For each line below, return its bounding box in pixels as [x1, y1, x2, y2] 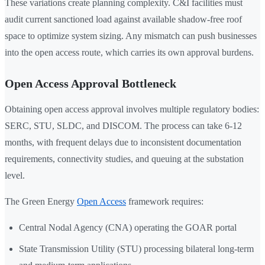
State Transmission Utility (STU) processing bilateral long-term [19, 244, 254, 254]
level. [5, 170, 25, 181]
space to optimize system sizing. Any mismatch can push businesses [5, 31, 257, 41]
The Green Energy [5, 196, 77, 207]
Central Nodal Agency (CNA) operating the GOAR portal [19, 222, 237, 233]
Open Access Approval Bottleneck [5, 77, 176, 91]
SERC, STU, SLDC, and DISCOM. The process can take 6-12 [5, 121, 242, 131]
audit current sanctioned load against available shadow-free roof [5, 14, 242, 25]
